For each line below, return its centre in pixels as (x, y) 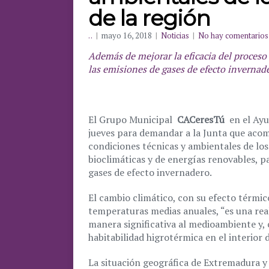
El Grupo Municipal (131, 119)
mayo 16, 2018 (127, 35)
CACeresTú (201, 119)
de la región (149, 18)
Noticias (175, 35)
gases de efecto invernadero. (150, 172)
